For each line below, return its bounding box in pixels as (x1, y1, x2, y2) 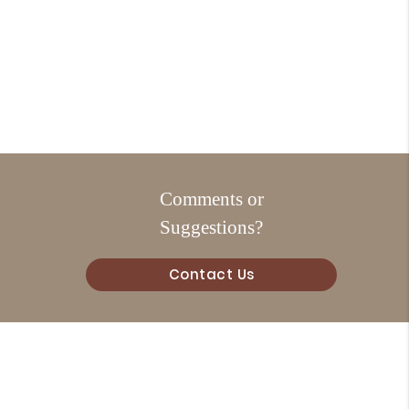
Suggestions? (160, 216, 263, 238)
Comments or (159, 188, 264, 210)
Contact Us (168, 264, 255, 284)
